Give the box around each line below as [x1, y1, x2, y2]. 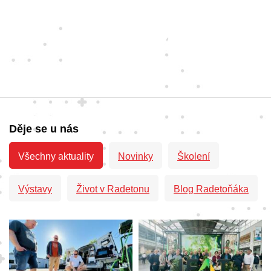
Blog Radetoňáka [174, 183, 249, 194]
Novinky [118, 151, 153, 162]
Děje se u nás [9, 122, 79, 135]
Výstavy [18, 183, 52, 194]
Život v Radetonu [76, 183, 149, 194]
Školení [177, 151, 210, 162]
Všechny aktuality [18, 151, 94, 162]
